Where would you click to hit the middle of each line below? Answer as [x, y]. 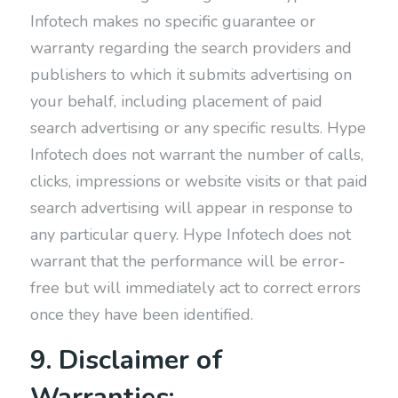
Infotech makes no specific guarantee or [172, 21]
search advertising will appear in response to [191, 208]
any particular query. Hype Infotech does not [190, 235]
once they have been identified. [141, 314]
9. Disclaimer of [126, 360]
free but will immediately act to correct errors [195, 288]
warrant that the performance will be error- [187, 261]
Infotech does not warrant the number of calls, [196, 155]
